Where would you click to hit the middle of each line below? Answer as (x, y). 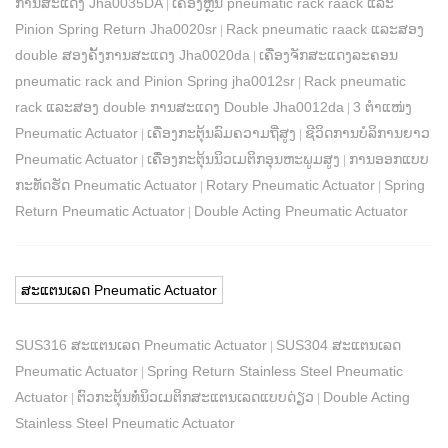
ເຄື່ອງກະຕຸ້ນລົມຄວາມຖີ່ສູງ (221, 133)
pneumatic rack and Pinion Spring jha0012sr (155, 81)
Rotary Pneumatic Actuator (290, 185)
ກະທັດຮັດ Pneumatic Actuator (106, 185)
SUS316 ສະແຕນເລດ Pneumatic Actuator (141, 345)
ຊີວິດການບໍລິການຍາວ (367, 133)
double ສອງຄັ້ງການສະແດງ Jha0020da (132, 55)
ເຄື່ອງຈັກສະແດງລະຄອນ (328, 55)
